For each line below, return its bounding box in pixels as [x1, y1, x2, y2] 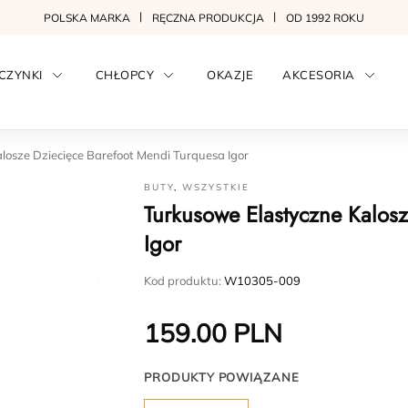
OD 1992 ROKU [285, 10, 364, 25]
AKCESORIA [282, 67, 355, 82]
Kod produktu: [144, 273, 225, 288]
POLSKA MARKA [43, 10, 130, 25]
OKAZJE [207, 67, 254, 82]
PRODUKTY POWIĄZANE [144, 370, 300, 384]
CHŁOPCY [95, 67, 155, 82]
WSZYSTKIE [182, 181, 250, 193]
